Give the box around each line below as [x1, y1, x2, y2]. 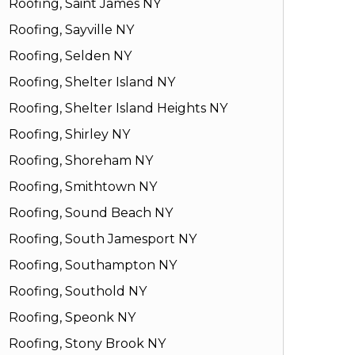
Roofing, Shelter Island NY [8, 74, 175, 90]
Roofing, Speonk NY [8, 310, 136, 326]
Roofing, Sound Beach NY [8, 205, 173, 221]
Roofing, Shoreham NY [8, 153, 153, 169]
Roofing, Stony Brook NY [8, 336, 166, 352]
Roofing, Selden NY [8, 48, 132, 64]
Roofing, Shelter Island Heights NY [8, 101, 227, 116]
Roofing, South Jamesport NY [8, 231, 197, 247]
